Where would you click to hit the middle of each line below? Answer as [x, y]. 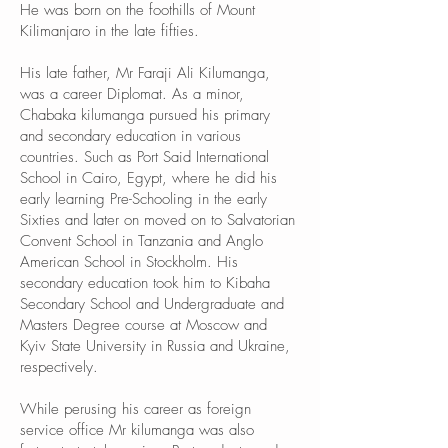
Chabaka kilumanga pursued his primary [145, 115]
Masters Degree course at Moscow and [143, 325]
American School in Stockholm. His [129, 262]
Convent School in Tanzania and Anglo [141, 241]
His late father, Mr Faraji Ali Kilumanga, [145, 73]
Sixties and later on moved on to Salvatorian [157, 220]
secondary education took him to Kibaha [145, 283]
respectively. [59, 367]
